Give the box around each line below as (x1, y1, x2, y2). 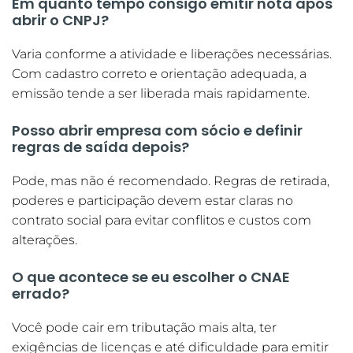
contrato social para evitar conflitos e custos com (12, 213, 311, 229)
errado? (12, 284, 69, 304)
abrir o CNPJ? (12, 10, 109, 31)
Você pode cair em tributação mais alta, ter (12, 320, 277, 336)
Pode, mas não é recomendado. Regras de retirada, (12, 173, 329, 189)
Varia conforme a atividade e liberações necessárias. (12, 46, 332, 62)
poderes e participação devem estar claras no (12, 193, 293, 209)
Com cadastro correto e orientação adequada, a (12, 66, 307, 82)
